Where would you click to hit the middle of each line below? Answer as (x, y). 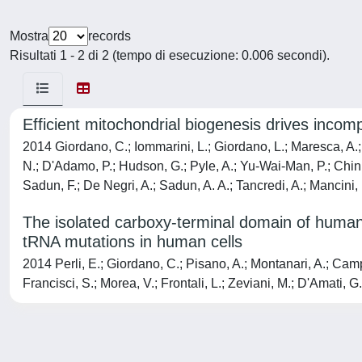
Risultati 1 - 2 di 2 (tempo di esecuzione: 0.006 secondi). (170, 55)
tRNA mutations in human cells (133, 242)
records (109, 36)
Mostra (29, 36)
